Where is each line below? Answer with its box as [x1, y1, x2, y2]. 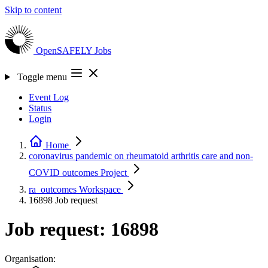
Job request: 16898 [5, 218, 159, 240]
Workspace [79, 184, 121, 194]
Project [100, 167, 127, 178]
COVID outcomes [29, 167, 100, 178]
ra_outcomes [29, 184, 79, 194]
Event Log [29, 92, 69, 102]
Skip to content [5, 5, 62, 15]
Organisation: [5, 253, 56, 264]
